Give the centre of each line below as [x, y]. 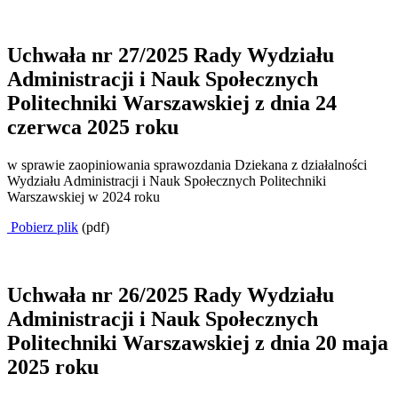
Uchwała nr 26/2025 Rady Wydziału [171, 295]
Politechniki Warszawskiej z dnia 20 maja [198, 343]
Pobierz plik [43, 227]
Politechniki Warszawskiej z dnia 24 [172, 103]
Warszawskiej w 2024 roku [84, 197]
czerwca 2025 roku [93, 127]
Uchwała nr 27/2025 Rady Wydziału [171, 56]
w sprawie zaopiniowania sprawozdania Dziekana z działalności [187, 165]
